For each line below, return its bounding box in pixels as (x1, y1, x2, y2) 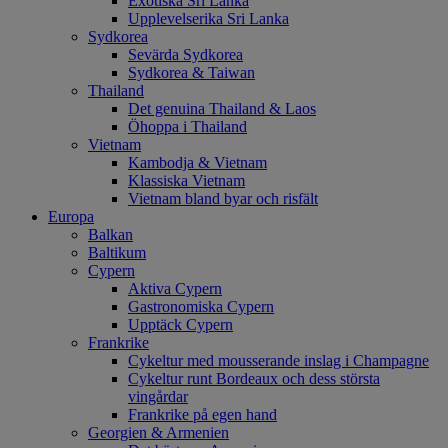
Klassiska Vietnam (128, 171, 245, 189)
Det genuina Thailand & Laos (128, 99, 316, 117)
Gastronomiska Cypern (128, 297, 274, 315)
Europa (48, 207, 94, 225)
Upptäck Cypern (128, 315, 233, 333)
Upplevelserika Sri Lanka (128, 9, 289, 27)
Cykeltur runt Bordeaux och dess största (128, 369, 380, 387)
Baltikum (88, 243, 146, 261)
